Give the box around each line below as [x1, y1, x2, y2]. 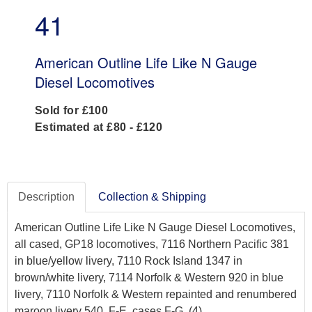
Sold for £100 [35, 104, 109, 117]
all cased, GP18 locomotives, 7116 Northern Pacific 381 [15, 238, 289, 251]
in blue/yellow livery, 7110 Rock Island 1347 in [15, 255, 242, 267]
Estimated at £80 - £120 [35, 121, 163, 134]
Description [18, 191, 75, 203]
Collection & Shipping [98, 191, 206, 203]
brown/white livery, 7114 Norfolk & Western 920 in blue [15, 272, 283, 284]
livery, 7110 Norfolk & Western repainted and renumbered [15, 288, 297, 301]
